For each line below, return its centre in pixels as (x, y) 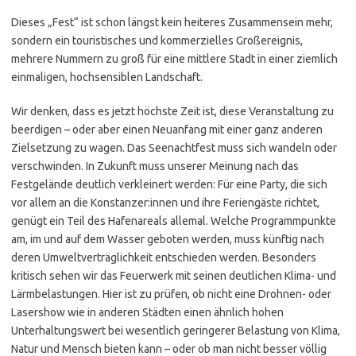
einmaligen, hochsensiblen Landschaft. (107, 77)
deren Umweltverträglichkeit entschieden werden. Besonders (164, 257)
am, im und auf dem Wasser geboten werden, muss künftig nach (168, 239)
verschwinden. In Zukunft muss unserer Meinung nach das (155, 166)
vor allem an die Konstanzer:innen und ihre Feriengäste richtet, (165, 202)
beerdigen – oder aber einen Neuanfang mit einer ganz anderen (167, 129)
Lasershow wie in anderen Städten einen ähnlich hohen (147, 312)
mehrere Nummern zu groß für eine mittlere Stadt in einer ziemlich (174, 58)
